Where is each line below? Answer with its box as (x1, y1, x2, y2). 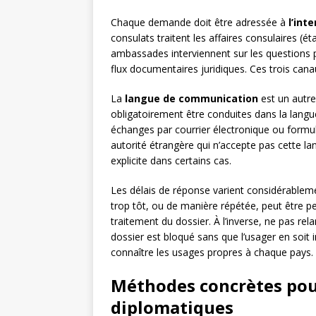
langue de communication (125, 92, 258, 106)
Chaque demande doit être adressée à (111, 16, 288, 30)
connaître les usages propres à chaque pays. (111, 245, 313, 260)
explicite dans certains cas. (111, 154, 231, 168)
